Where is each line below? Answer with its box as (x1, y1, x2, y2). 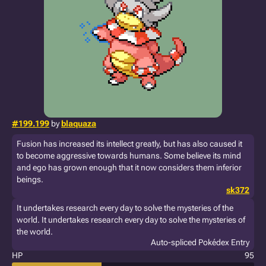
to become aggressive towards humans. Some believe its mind (17, 151, 241, 160)
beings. (17, 175, 43, 184)
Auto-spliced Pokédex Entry (151, 237, 249, 247)
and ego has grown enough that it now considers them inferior (17, 163, 242, 172)
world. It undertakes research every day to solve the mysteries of (17, 215, 245, 224)
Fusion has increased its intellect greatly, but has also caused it (17, 139, 242, 148)
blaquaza (61, 119, 96, 128)
